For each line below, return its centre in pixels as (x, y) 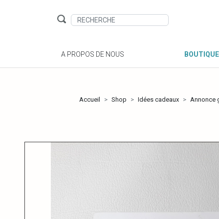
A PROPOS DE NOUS (93, 55)
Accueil (90, 100)
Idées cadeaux (158, 100)
